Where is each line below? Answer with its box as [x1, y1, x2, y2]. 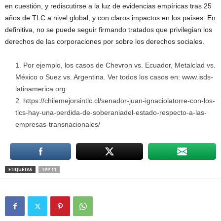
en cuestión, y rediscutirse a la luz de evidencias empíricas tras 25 [5, 2, 212, 10]
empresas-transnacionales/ [15, 120, 100, 128]
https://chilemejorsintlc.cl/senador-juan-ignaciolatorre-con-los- [23, 97, 215, 105]
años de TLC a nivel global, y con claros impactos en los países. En [5, 14, 216, 22]
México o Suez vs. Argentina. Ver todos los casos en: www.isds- [15, 73, 213, 81]
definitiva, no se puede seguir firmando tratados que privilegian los [5, 26, 212, 34]
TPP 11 [42, 166, 56, 173]
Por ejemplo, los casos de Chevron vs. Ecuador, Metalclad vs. [23, 61, 216, 69]
